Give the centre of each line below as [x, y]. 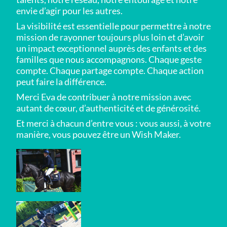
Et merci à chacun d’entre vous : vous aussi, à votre [113, 123]
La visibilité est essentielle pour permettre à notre [113, 26]
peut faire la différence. [61, 81]
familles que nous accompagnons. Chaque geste [109, 59]
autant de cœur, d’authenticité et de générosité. [108, 108]
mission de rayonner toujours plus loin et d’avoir [110, 37]
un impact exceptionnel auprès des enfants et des [111, 48]
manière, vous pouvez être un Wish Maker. [99, 134]
